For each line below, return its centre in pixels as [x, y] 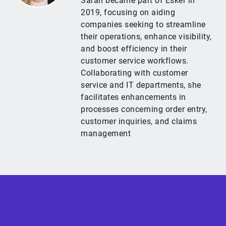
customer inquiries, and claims [139, 122]
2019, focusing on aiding [128, 13]
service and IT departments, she [141, 85]
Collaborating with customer [134, 73]
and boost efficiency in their [134, 49]
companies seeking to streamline [143, 25]
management [106, 134]
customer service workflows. [135, 61]
